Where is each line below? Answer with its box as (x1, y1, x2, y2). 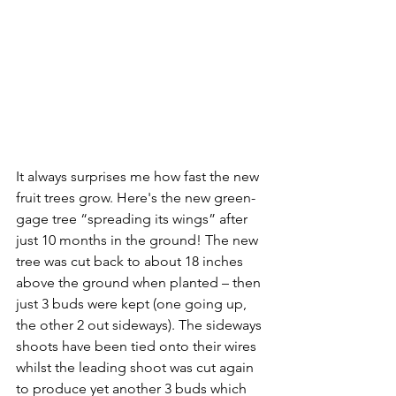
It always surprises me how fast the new (16, 168, 263, 186)
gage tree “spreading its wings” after (16, 210, 251, 228)
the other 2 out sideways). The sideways (16, 316, 265, 334)
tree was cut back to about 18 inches (16, 253, 247, 270)
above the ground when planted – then (16, 274, 264, 292)
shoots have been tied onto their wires (16, 338, 260, 355)
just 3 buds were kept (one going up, (16, 295, 250, 313)
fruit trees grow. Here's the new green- (16, 189, 255, 207)
